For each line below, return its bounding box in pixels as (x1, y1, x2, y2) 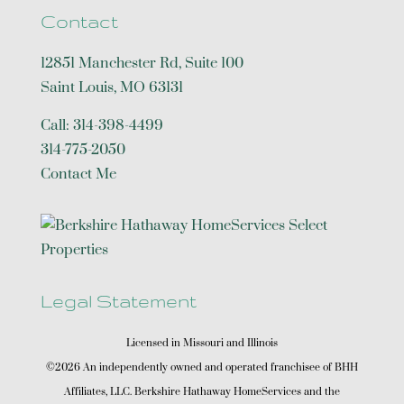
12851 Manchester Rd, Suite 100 (41, 53, 243, 72)
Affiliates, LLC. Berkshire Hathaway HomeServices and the (64, 385, 340, 399)
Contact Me (41, 164, 116, 183)
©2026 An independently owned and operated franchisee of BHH (46, 361, 358, 375)
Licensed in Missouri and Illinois (126, 336, 278, 351)
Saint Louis (41, 78, 114, 96)
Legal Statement (41, 290, 197, 311)
